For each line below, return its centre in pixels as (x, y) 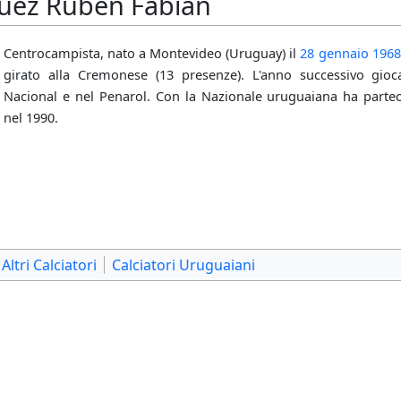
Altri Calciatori (49, 265)
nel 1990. (31, 118)
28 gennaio (334, 53)
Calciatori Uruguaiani (183, 265)
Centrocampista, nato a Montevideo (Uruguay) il (152, 53)
